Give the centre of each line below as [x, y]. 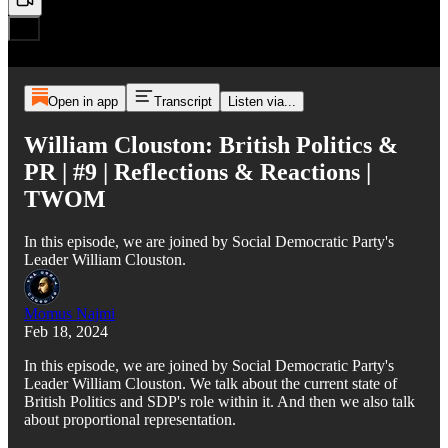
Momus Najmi [69, 313]
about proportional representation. [130, 419]
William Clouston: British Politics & [211, 144]
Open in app [82, 101]
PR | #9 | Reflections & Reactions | [197, 171]
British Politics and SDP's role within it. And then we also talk [219, 401]
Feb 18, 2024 [66, 331]
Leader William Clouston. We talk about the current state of [210, 383]
